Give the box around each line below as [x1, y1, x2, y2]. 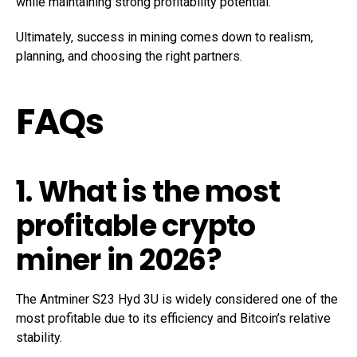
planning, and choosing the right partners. [16, 49, 242, 65]
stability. [16, 330, 62, 346]
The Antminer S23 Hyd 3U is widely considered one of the [16, 292, 338, 308]
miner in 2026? [16, 240, 222, 281]
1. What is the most [16, 171, 280, 213]
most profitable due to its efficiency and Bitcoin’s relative [16, 311, 331, 327]
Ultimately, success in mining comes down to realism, [16, 29, 313, 45]
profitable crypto [16, 206, 256, 247]
